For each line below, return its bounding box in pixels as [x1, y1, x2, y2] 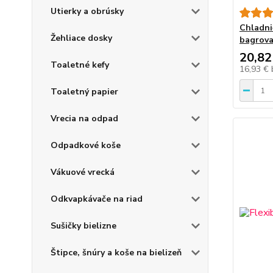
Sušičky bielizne [51, 220, 116, 232]
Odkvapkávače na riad [51, 193, 143, 205]
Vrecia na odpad [51, 113, 118, 124]
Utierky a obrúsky [51, 5, 124, 17]
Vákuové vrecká [51, 166, 115, 178]
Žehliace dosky [51, 32, 112, 44]
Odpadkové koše [51, 140, 121, 151]
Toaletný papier [51, 86, 118, 97]
